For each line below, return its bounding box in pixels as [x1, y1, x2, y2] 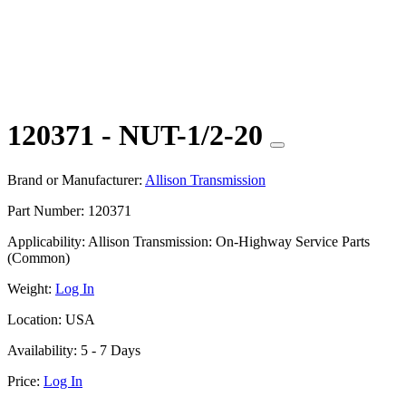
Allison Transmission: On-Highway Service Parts [85, 233, 370, 249]
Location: [7, 311, 62, 327]
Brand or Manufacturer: [7, 171, 142, 188]
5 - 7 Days [77, 342, 140, 358]
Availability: [7, 342, 77, 358]
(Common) [7, 249, 70, 266]
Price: [7, 372, 40, 389]
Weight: [7, 280, 52, 296]
